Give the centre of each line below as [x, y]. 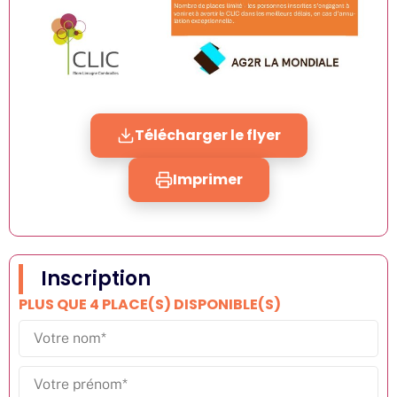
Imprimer [207, 180]
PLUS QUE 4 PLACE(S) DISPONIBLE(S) [150, 304]
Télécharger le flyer [207, 136]
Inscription [96, 278]
